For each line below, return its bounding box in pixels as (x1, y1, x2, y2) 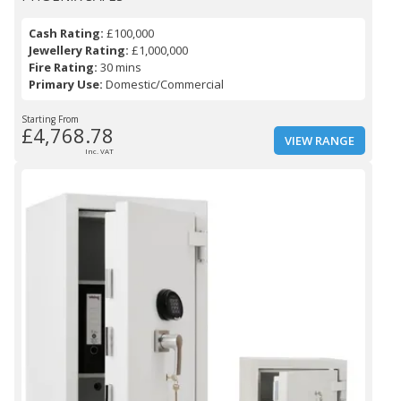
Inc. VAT (85, 146, 114, 157)
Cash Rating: (29, 25, 104, 42)
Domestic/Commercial (103, 76, 224, 93)
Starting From (21, 113, 79, 126)
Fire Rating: (29, 59, 98, 76)
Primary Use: (29, 76, 103, 93)
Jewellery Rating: (29, 42, 129, 59)
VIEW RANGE (285, 132, 354, 149)
